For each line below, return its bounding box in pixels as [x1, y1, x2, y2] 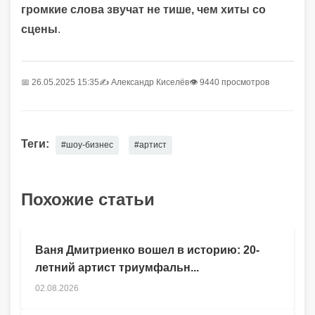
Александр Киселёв [111, 77, 189, 87]
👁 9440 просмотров [189, 77, 269, 87]
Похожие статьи [21, 189, 155, 209]
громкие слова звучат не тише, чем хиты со [21, 3, 266, 15]
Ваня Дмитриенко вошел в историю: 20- [35, 243, 259, 256]
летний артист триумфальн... [35, 261, 199, 274]
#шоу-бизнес [61, 139, 113, 150]
